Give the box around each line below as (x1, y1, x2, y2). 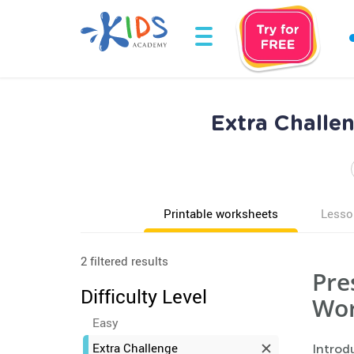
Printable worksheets (164, 205, 278, 221)
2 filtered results (81, 253, 168, 269)
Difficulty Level (81, 284, 207, 309)
